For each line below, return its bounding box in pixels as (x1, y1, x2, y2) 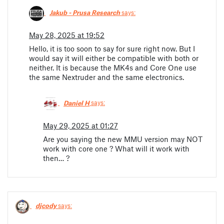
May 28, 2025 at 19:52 (29, 30, 104, 40)
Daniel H (63, 98, 89, 107)
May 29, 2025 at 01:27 (43, 121, 118, 130)
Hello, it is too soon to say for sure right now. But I (29, 44, 195, 53)
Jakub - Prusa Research (49, 8, 120, 17)
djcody (35, 201, 56, 210)
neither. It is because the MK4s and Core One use (29, 63, 196, 72)
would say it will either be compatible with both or (29, 53, 198, 63)
